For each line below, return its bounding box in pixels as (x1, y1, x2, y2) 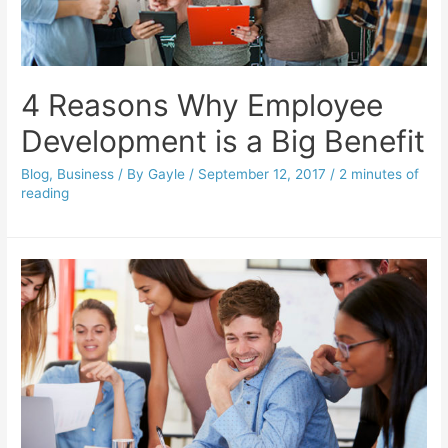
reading (21, 184, 70, 201)
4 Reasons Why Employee (21, 86, 384, 123)
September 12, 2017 (198, 165, 327, 182)
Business (57, 165, 115, 182)
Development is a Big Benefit (21, 122, 426, 159)
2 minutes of (339, 165, 420, 182)
